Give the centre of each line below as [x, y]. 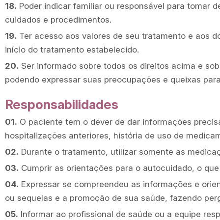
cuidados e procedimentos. [58, 20]
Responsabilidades [62, 104]
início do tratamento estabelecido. [72, 50]
